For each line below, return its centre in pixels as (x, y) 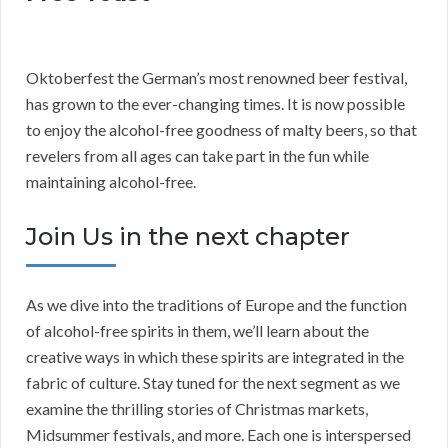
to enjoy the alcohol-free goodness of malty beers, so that (221, 130)
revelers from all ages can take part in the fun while (197, 156)
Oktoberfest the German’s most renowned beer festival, (216, 78)
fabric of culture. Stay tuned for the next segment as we (213, 383)
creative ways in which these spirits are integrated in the (215, 357)
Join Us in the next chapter (188, 237)
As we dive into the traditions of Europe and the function (216, 305)
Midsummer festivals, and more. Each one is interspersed (218, 435)
